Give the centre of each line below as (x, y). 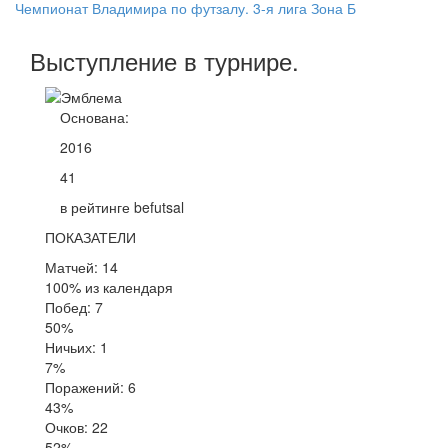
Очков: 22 (76, 426)
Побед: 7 (74, 306)
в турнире (238, 61)
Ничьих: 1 (76, 346)
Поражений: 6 (90, 386)
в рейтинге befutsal (122, 206)
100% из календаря (109, 286)
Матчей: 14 (81, 266)
